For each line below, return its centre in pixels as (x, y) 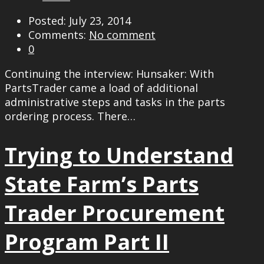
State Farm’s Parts (102, 184)
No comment (122, 35)
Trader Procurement (115, 213)
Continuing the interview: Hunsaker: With (109, 74)
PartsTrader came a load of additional (101, 88)
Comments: (59, 35)
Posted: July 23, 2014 (80, 21)
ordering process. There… (70, 116)
